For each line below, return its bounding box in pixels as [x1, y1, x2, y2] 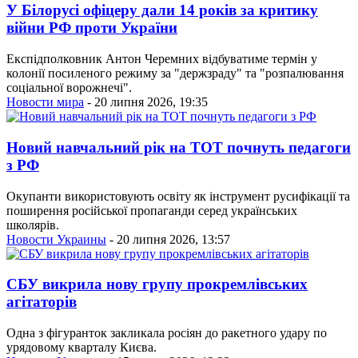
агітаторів [6, 293, 77, 311]
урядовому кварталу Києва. [6, 340, 157, 354]
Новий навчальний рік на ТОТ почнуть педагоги [6, 138, 351, 156]
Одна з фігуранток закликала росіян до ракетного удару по [6, 326, 327, 340]
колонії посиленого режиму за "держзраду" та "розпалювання [6, 66, 344, 81]
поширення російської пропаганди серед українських [6, 203, 297, 217]
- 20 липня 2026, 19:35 [84, 95, 208, 109]
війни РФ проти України [6, 19, 177, 37]
